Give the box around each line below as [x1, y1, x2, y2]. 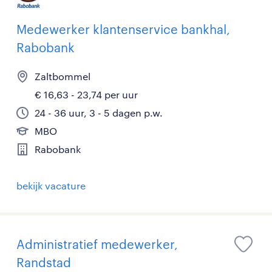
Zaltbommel [35, 70, 90, 82]
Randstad [16, 255, 71, 270]
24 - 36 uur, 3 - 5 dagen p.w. [35, 107, 163, 118]
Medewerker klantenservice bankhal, [16, 22, 230, 36]
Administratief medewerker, [16, 237, 178, 251]
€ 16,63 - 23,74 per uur [35, 89, 138, 100]
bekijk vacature [16, 180, 86, 191]
